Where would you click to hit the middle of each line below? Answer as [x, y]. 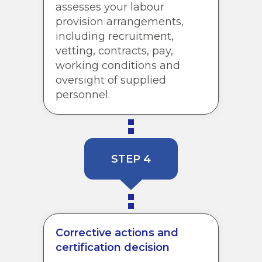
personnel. [83, 94]
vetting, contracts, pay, [114, 51]
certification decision [113, 247]
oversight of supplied [111, 80]
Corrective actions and [117, 232]
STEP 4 [131, 159]
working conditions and [118, 65]
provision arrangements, [120, 21]
